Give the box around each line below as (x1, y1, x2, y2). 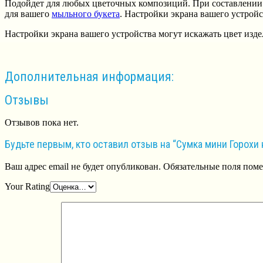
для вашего (5, 9, 52, 19)
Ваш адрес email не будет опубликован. (5, 161, 161, 172)
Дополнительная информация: (5, 69, 174, 84)
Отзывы (5, 92, 49, 107)
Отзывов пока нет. (5, 117, 79, 128)
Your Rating (5, 181, 50, 192)
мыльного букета (52, 9, 120, 19)
